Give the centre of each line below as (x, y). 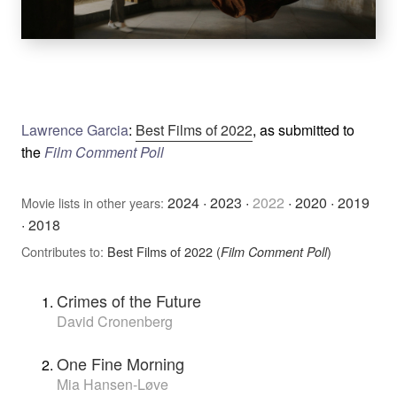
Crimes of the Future (129, 301)
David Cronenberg (115, 322)
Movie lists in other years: (93, 203)
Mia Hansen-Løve (113, 385)
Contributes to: (64, 252)
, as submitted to (304, 130)
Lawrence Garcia (75, 130)
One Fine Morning (121, 364)
